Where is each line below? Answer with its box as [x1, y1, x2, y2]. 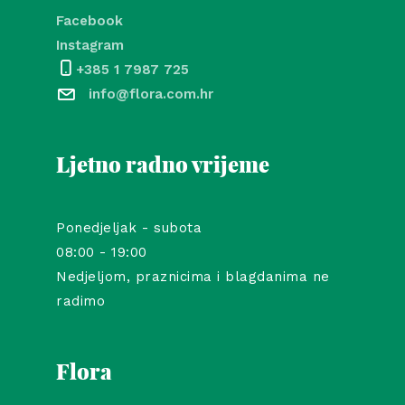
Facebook [56, 12, 124, 29]
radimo [56, 292, 106, 309]
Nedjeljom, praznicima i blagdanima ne [56, 268, 330, 285]
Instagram [56, 36, 125, 53]
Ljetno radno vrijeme [56, 155, 270, 177]
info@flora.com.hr [89, 85, 214, 102]
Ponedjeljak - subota [56, 219, 202, 236]
